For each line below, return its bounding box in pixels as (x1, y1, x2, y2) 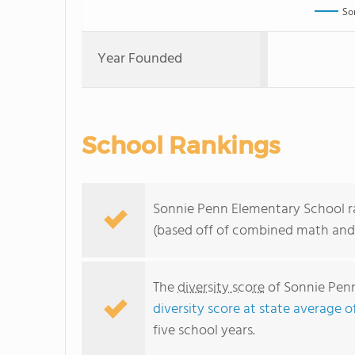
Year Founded (97, 48, 182, 71)
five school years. (153, 319, 255, 342)
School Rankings (82, 131, 280, 160)
